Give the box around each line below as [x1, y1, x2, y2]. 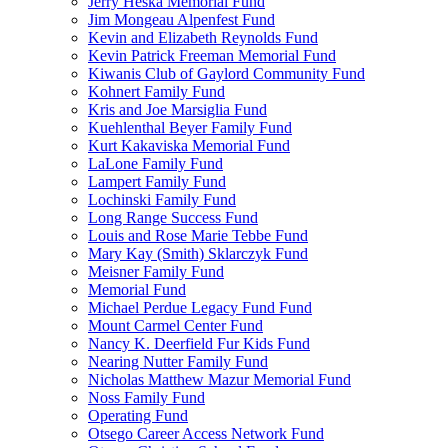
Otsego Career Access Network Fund [88, 425, 324, 442]
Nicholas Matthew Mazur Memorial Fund [88, 371, 351, 388]
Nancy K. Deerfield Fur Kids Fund [88, 335, 310, 352]
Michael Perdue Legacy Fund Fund [88, 299, 312, 316]
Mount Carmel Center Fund [88, 317, 263, 334]
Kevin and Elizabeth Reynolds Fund [88, 29, 318, 46]
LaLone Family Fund [88, 155, 223, 172]
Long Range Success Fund [88, 209, 258, 226]
